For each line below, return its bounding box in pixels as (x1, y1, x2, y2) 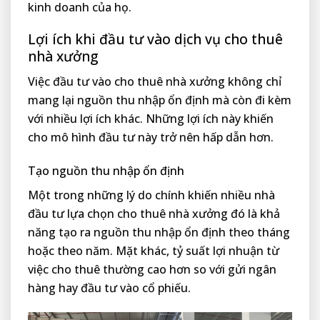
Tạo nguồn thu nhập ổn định (28, 162, 184, 179)
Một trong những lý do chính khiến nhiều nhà (28, 186, 275, 203)
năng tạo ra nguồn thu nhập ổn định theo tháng (28, 224, 290, 240)
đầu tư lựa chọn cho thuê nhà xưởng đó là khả (28, 205, 280, 221)
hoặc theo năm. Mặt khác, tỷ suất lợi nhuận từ (28, 242, 279, 259)
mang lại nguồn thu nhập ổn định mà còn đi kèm (28, 92, 291, 109)
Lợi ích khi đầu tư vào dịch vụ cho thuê (28, 29, 283, 49)
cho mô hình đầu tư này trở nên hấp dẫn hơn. (28, 129, 274, 146)
